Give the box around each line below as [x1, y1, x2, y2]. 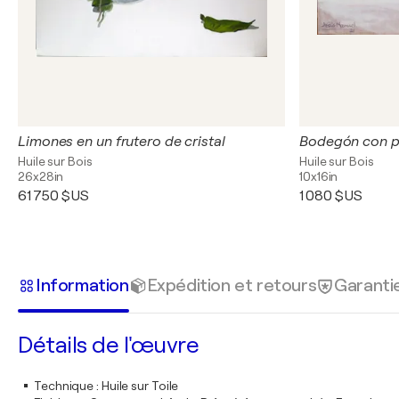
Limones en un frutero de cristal [18, 134, 225, 150]
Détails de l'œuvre [18, 332, 199, 358]
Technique [34, 379, 94, 393]
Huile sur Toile [101, 379, 179, 393]
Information [36, 274, 129, 296]
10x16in [299, 169, 338, 183]
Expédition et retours [146, 274, 317, 296]
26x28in [18, 169, 64, 183]
